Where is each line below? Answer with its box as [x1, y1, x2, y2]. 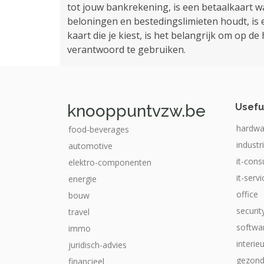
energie [68, 173, 97, 184]
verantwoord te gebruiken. [67, 43, 186, 56]
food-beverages [68, 124, 129, 135]
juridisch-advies [68, 239, 127, 250]
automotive [68, 140, 113, 151]
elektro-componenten [68, 157, 151, 168]
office [236, 189, 258, 200]
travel [68, 206, 90, 217]
